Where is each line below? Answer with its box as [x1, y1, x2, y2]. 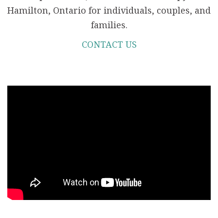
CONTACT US [81, 38, 137, 51]
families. [91, 19, 127, 31]
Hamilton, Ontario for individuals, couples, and [7, 4, 211, 17]
